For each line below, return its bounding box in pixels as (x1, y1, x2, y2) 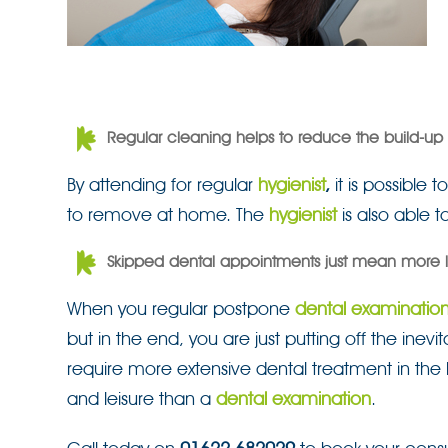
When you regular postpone (67, 298, 295, 319)
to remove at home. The (67, 204, 269, 225)
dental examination (216, 388, 371, 409)
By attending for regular (67, 174, 258, 195)
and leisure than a (67, 388, 216, 409)
